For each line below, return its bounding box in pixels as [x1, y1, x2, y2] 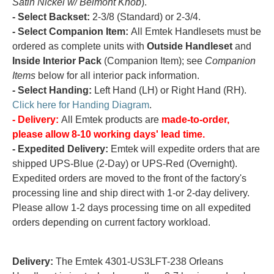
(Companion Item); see [102, 55, 205, 66]
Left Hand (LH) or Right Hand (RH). [92, 84, 246, 95]
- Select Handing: [12, 84, 92, 95]
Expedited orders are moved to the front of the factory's [12, 172, 246, 183]
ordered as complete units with [12, 40, 147, 51]
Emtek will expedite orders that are [108, 143, 260, 154]
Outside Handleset [147, 40, 232, 51]
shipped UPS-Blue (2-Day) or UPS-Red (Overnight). [12, 158, 237, 169]
